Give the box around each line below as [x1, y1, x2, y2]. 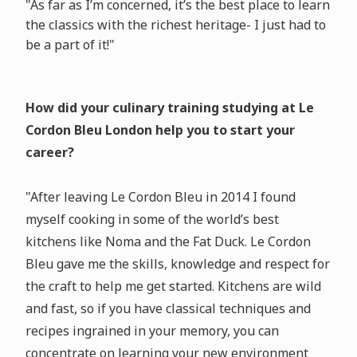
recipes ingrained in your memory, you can [25, 322, 279, 340]
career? [25, 143, 74, 162]
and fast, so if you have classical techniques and [25, 300, 311, 318]
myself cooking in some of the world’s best [25, 210, 279, 229]
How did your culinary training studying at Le [25, 99, 314, 117]
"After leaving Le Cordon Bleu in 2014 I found [25, 188, 296, 206]
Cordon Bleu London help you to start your [25, 121, 295, 139]
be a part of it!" [25, 36, 115, 54]
